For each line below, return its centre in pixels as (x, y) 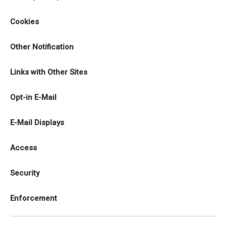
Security (25, 173)
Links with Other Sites (49, 72)
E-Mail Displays (37, 123)
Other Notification (42, 47)
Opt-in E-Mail (33, 97)
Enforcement (34, 198)
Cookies (24, 22)
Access (23, 148)
